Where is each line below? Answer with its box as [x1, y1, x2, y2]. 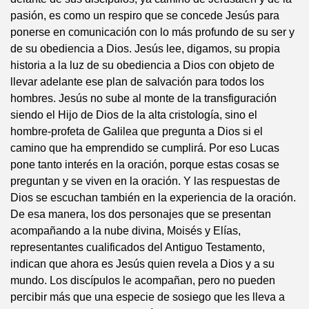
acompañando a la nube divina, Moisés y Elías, [10, 225, 241, 237]
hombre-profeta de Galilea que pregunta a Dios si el [10, 126, 263, 137]
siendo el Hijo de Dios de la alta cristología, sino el [10, 109, 257, 121]
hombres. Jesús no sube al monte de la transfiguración [10, 92, 277, 104]
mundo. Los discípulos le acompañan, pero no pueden [10, 275, 275, 286]
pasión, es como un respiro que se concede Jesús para [10, 10, 279, 21]
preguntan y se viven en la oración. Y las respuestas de [10, 175, 280, 187]
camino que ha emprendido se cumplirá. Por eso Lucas [10, 142, 279, 154]
